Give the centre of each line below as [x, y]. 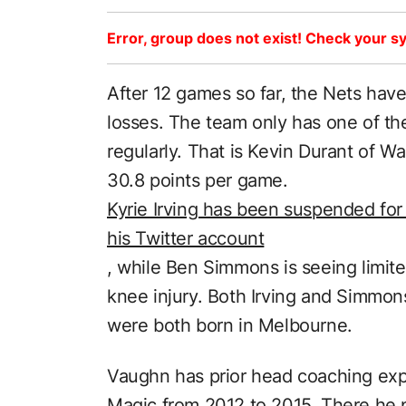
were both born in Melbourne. [230, 325]
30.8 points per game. [198, 180]
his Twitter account [186, 238]
